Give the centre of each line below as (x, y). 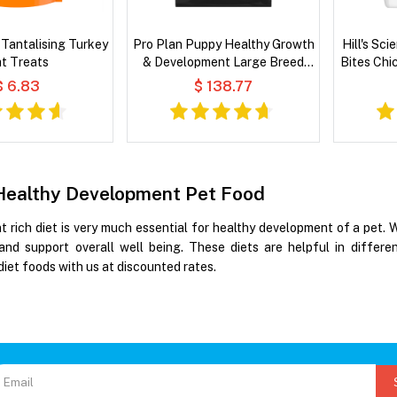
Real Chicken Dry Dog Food (223, 80)
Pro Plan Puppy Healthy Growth (223, 45)
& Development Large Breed (223, 62)
